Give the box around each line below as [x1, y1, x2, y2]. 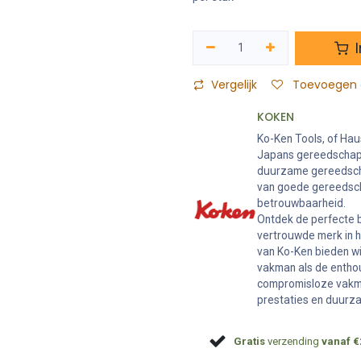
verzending [265, 334, 322, 347]
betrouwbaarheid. [257, 197, 346, 210]
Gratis [234, 334, 266, 347]
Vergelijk [211, 77, 257, 93]
